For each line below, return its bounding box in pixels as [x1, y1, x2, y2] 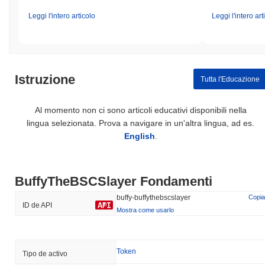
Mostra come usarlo [117, 206, 174, 214]
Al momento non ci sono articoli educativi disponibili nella [34, 105, 247, 115]
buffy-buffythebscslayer [117, 193, 190, 202]
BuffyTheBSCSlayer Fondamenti [15, 174, 212, 189]
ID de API [22, 201, 52, 210]
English [124, 131, 155, 141]
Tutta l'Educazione [200, 75, 260, 83]
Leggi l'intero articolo [28, 12, 95, 21]
